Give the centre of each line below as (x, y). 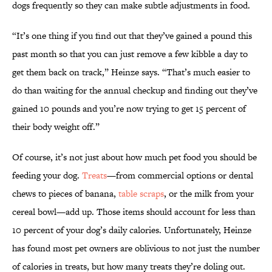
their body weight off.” (57, 127)
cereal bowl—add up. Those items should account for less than (134, 212)
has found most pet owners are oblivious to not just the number (136, 248)
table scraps (141, 194)
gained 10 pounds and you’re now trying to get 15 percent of (129, 109)
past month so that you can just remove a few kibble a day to (130, 54)
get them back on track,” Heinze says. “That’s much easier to (131, 72)
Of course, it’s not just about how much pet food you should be (134, 157)
